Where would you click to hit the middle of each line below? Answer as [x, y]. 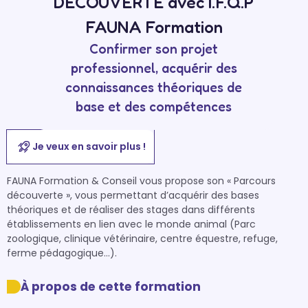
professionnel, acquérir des [154, 68]
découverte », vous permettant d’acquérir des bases [133, 195]
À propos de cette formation [111, 287]
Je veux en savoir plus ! [89, 146]
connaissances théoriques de [154, 87]
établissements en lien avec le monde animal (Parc [131, 224]
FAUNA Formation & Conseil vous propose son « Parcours [141, 181]
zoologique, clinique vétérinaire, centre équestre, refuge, [142, 239]
